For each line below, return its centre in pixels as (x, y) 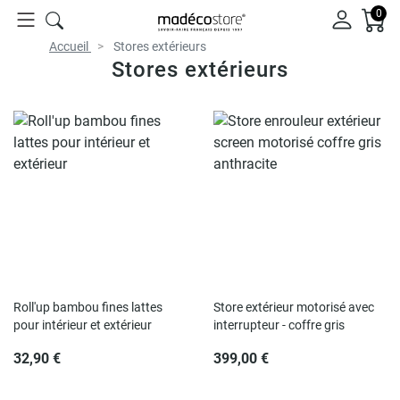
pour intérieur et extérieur (83, 325)
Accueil (69, 46)
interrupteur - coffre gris (279, 325)
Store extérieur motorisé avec (294, 307)
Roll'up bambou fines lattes (88, 307)
